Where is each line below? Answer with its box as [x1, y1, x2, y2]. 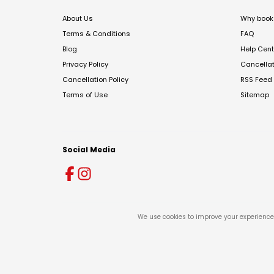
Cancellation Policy [62, 75, 128, 84]
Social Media [62, 144, 116, 155]
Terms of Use [62, 90, 108, 100]
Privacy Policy [62, 59, 108, 69]
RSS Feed [240, 75, 272, 84]
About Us [62, 13, 93, 23]
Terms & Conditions [62, 29, 130, 39]
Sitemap [240, 90, 269, 100]
